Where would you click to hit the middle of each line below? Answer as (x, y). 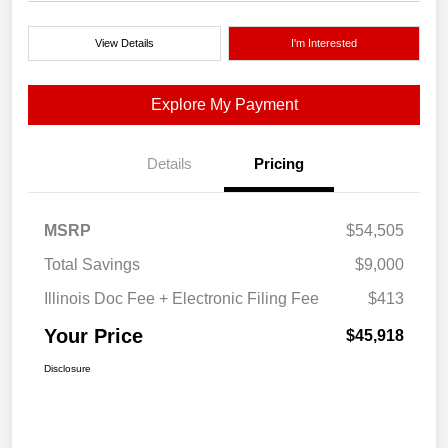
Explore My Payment (224, 105)
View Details (124, 43)
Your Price (93, 336)
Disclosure (67, 369)
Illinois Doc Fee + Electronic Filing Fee (181, 299)
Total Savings (92, 265)
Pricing (279, 164)
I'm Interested (323, 43)
